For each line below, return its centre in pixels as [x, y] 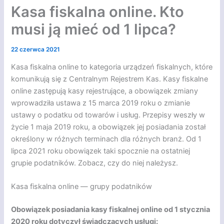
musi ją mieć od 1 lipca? [94, 29]
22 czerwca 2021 [36, 49]
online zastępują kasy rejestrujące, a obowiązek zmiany [105, 91]
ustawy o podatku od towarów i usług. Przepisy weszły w [108, 115]
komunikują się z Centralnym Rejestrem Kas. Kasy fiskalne [110, 79]
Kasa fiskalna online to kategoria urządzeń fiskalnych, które [112, 67]
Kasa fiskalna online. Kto [98, 11]
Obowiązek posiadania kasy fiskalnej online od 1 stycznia [111, 210]
